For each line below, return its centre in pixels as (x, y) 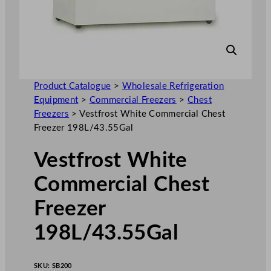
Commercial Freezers (133, 100)
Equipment (56, 100)
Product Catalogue (73, 86)
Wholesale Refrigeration (173, 86)
